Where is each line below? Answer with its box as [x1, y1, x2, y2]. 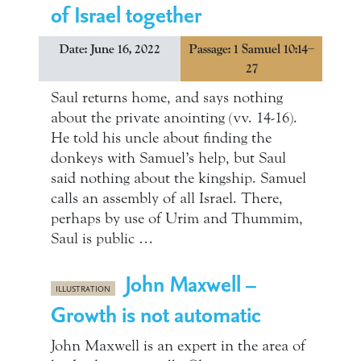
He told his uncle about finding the [51, 129, 272, 147]
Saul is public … [51, 230, 153, 247]
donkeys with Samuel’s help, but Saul [51, 149, 286, 167]
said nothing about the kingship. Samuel [51, 169, 306, 187]
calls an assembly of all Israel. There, [51, 189, 283, 207]
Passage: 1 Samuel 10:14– [189, 41, 314, 57]
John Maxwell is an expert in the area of [51, 337, 305, 355]
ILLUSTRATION [56, 283, 111, 294]
